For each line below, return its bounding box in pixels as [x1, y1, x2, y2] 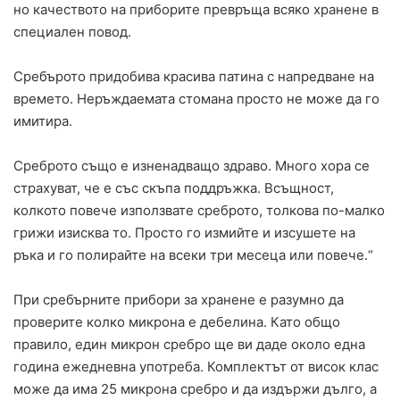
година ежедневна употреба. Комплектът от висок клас [13, 358, 379, 376]
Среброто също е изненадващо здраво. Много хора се [13, 157, 370, 175]
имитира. [13, 112, 72, 130]
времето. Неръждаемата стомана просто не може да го [13, 90, 379, 108]
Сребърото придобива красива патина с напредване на [13, 68, 374, 86]
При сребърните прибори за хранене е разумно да [13, 291, 344, 309]
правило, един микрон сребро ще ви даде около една [13, 336, 365, 354]
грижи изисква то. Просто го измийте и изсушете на [13, 224, 355, 242]
